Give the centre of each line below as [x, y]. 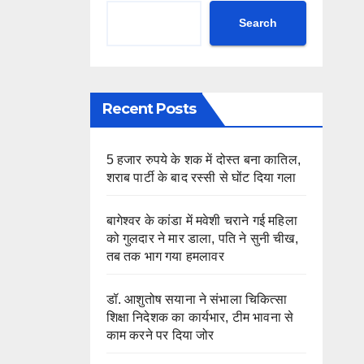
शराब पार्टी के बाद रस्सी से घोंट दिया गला [201, 177]
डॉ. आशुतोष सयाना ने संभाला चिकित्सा [196, 299]
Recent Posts [149, 108]
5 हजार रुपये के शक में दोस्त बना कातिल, [204, 159]
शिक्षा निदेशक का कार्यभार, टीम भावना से [200, 317]
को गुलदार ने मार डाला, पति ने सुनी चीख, [202, 238]
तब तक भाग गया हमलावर [165, 256]
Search [258, 23]
